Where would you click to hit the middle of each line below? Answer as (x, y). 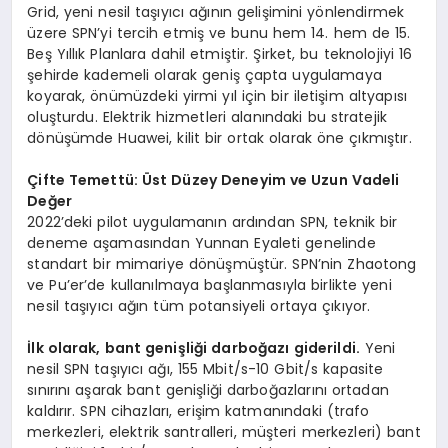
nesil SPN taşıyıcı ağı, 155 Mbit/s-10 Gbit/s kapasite (205, 368)
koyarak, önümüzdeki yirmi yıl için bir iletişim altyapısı (217, 95)
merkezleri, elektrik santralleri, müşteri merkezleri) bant (224, 431)
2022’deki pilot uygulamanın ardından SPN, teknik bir (212, 221)
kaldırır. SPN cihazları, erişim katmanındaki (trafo (198, 410)
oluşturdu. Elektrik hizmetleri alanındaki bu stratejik (207, 116)
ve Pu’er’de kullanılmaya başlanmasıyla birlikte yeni (209, 284)
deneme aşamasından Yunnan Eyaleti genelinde (201, 242)
